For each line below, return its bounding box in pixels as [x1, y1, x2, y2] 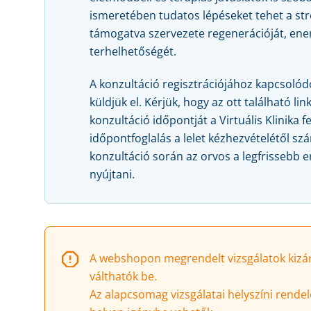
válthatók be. [90, 269, 157, 285]
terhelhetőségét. [90, 44, 176, 60]
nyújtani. [90, 167, 135, 183]
